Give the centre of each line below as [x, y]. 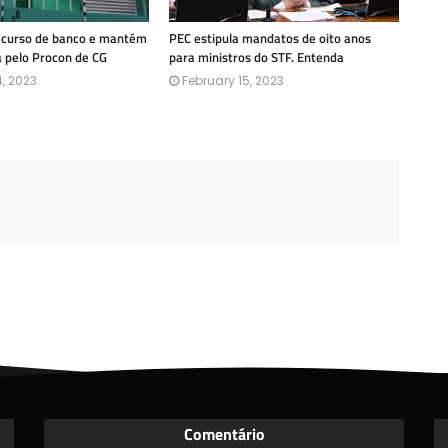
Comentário [224, 433]
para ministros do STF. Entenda [256, 56]
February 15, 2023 [233, 80]
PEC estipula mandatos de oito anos [270, 37]
